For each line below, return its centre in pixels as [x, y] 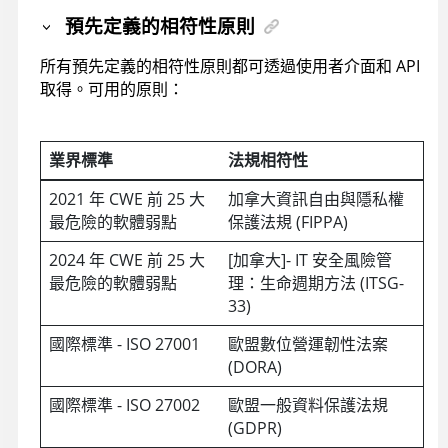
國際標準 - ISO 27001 [124, 343]
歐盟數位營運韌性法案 [307, 343]
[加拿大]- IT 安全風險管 [309, 259]
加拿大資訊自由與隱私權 [315, 198]
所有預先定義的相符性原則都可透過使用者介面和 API [230, 66]
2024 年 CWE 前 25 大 [126, 259]
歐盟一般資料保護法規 [307, 404]
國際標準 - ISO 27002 [124, 404]
